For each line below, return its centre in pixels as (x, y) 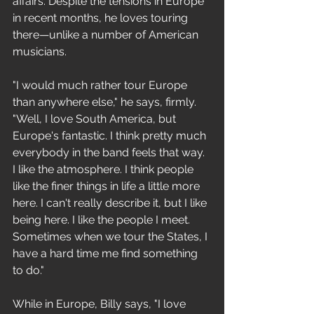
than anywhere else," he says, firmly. (106, 102)
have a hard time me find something (107, 253)
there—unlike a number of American (107, 35)
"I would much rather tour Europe (101, 85)
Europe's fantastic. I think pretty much (111, 136)
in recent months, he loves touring (102, 18)
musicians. (41, 52)
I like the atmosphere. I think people (104, 169)
